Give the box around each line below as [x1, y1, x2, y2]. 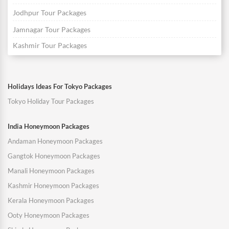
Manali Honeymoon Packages [8, 167, 95, 175]
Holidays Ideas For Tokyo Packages [8, 82, 112, 91]
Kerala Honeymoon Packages [8, 196, 94, 205]
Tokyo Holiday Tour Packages [8, 97, 94, 106]
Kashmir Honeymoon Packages [8, 181, 99, 190]
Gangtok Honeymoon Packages [8, 152, 100, 161]
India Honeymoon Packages [8, 122, 89, 131]
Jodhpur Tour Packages [13, 8, 86, 17]
